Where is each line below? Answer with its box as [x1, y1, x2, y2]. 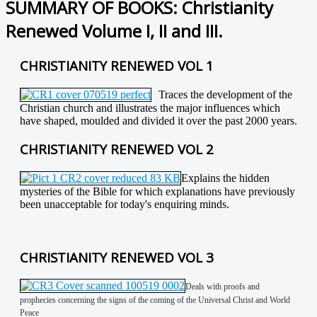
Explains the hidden [181, 171, 270, 184]
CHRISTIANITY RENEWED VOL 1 [20, 56, 214, 74]
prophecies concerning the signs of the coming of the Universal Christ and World [20, 295, 290, 306]
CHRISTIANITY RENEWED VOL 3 [20, 248, 214, 266]
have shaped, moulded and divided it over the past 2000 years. [20, 114, 297, 127]
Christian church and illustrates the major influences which [20, 101, 280, 114]
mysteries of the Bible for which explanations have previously [20, 185, 295, 197]
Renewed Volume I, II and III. [6, 18, 223, 42]
